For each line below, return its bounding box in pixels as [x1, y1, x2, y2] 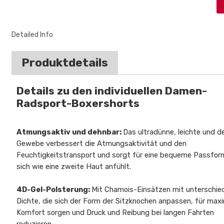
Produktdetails [21, 56, 108, 70]
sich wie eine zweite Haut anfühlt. [16, 162, 131, 171]
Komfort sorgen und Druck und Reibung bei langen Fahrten [16, 208, 214, 217]
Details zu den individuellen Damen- [16, 84, 207, 97]
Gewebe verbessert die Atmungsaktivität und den [16, 139, 187, 148]
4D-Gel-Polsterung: [16, 185, 92, 194]
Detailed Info [11, 30, 53, 39]
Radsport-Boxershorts [16, 97, 140, 110]
